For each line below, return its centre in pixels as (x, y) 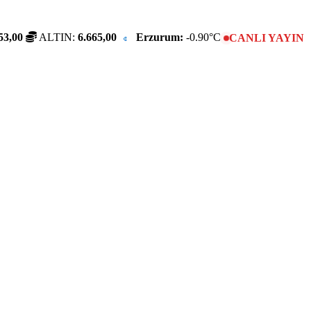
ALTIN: (57, 37)
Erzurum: (160, 37)
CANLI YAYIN (267, 38)
